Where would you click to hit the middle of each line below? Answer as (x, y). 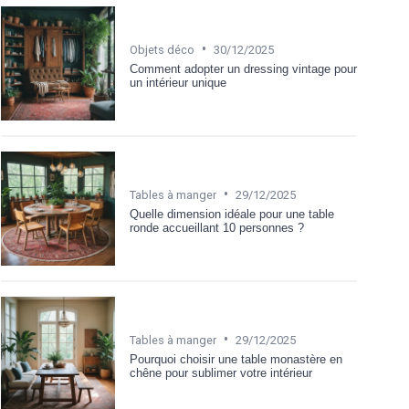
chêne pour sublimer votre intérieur (221, 372)
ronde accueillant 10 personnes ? (217, 227)
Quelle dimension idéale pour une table (232, 214)
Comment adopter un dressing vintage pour (243, 68)
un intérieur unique (178, 82)
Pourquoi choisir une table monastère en (236, 359)
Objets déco (162, 49)
